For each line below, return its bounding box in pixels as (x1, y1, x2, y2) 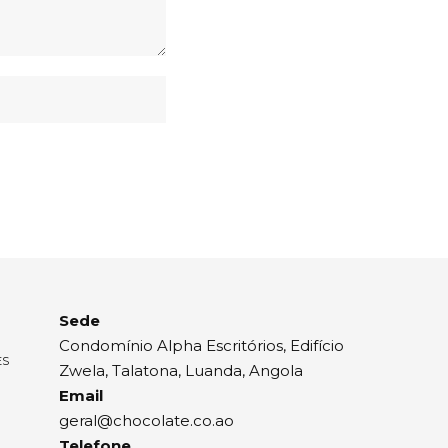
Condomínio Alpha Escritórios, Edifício (59, 335, 344, 355)
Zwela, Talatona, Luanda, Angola (59, 360, 303, 380)
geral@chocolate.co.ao (59, 410, 234, 430)
